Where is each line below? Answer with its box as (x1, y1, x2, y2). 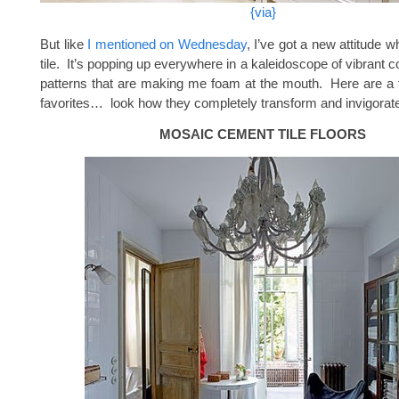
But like (40, 37, 87, 52)
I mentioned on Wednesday (87, 37, 247, 52)
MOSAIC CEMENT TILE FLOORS (159, 126, 366, 142)
